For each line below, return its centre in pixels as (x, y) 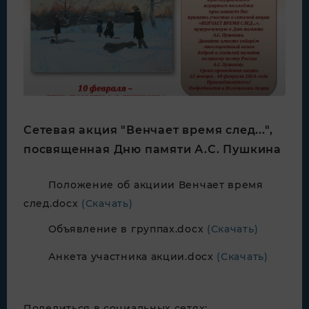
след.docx (52, 203)
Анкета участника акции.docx (132, 256)
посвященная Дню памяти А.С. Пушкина (152, 149)
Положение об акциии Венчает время (156, 185)
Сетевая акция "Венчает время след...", (148, 130)
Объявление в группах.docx (127, 229)
